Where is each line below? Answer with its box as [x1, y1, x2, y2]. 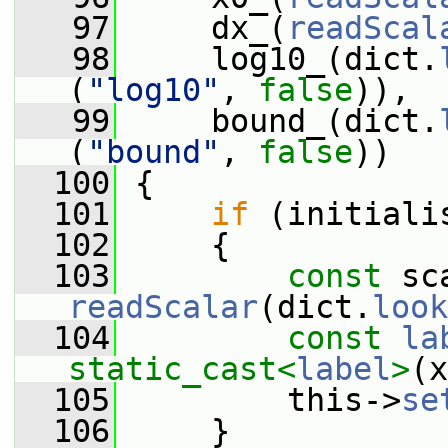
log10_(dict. [116, 41, 439, 77]
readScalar [68, 289, 258, 325]
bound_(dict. [116, 103, 439, 139]
